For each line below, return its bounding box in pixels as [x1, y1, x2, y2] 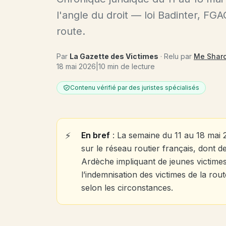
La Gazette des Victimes [70, 52, 158, 61]
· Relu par [158, 52, 194, 61]
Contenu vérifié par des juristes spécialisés [70, 84, 199, 91]
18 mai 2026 [56, 62, 96, 71]
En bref [81, 130, 110, 140]
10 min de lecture [98, 62, 155, 71]
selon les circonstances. [81, 183, 173, 193]
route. [56, 25, 85, 37]
